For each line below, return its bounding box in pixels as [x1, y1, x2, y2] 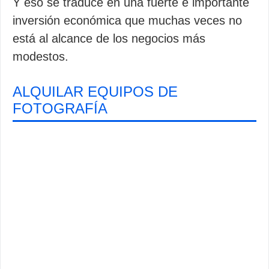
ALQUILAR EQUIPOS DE [13, 83, 178, 100]
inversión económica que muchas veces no [13, 14, 242, 27]
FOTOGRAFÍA [13, 100, 107, 116]
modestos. [13, 50, 68, 63]
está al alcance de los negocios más [13, 32, 205, 45]
